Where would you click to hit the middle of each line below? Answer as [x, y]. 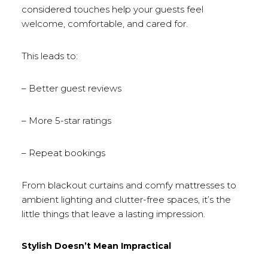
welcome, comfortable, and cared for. [104, 24]
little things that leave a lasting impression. [113, 214]
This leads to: [49, 56]
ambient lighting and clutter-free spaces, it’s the [126, 200]
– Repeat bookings [63, 153]
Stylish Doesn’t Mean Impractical [96, 246]
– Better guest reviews [71, 88]
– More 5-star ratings [66, 121]
